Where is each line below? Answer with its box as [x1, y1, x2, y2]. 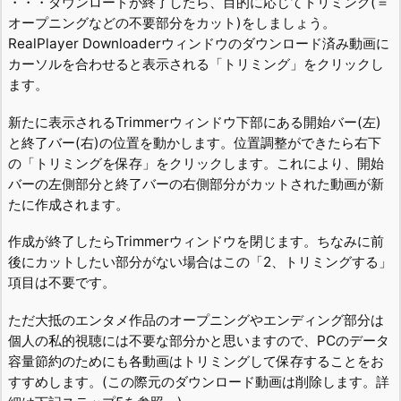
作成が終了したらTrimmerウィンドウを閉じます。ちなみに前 [8, 233, 384, 251]
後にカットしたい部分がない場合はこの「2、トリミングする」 [8, 253, 392, 271]
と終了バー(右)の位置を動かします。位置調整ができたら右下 [8, 133, 381, 151]
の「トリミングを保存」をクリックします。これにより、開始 [8, 154, 384, 172]
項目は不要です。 [8, 274, 115, 292]
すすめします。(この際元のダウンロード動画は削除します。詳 [8, 372, 389, 390]
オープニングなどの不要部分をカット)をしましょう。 [8, 14, 336, 32]
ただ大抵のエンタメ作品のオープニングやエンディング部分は [8, 311, 384, 328]
